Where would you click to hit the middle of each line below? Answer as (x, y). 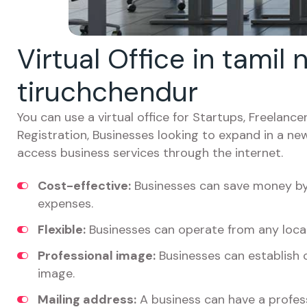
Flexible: (62, 230)
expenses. (65, 204)
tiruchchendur (108, 92)
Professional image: (97, 256)
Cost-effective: (84, 186)
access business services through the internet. (150, 153)
